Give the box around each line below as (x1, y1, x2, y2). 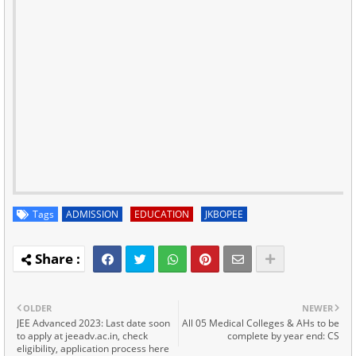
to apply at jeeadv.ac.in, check (17, 328, 148, 342)
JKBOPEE (205, 207, 243, 221)
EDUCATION (134, 207, 189, 221)
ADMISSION (66, 207, 118, 221)
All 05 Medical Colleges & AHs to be (182, 315, 339, 330)
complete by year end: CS (227, 328, 339, 342)
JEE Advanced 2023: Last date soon (17, 315, 170, 330)
